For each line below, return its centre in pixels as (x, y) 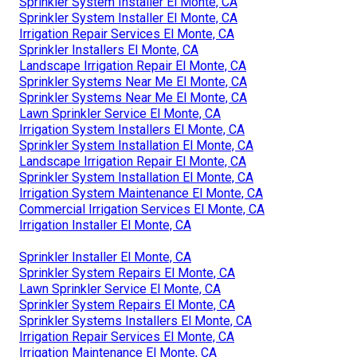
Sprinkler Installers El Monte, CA (109, 50)
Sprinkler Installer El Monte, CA (105, 257)
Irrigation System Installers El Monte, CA (132, 130)
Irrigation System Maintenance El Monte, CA (141, 194)
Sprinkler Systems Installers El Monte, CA (135, 321)
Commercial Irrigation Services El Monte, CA (142, 210)
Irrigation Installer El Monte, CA (105, 226)
